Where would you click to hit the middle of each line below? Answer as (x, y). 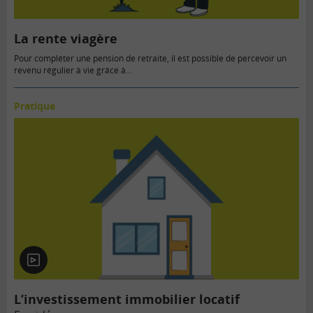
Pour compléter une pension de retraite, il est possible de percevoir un (150, 59)
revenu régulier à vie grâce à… (73, 71)
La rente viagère (66, 39)
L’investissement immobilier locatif (127, 299)
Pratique (35, 106)
